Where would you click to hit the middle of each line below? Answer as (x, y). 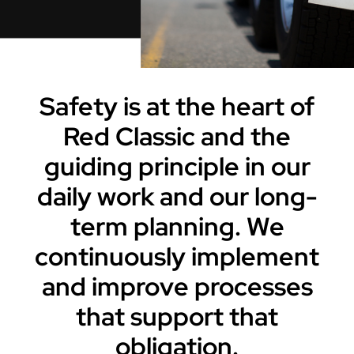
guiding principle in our (177, 166)
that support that (177, 316)
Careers (45, 32)
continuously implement (177, 256)
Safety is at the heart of (177, 106)
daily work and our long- (177, 196)
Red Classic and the (177, 136)
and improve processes (177, 286)
